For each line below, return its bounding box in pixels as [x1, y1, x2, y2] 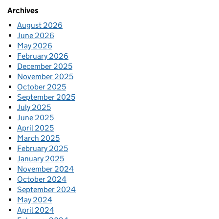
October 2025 [17, 82, 66, 92]
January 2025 [17, 154, 64, 164]
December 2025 [17, 62, 72, 71]
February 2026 [17, 51, 68, 61]
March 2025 [17, 133, 60, 143]
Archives [7, 6, 39, 16]
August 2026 [17, 21, 63, 30]
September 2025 [17, 92, 75, 102]
